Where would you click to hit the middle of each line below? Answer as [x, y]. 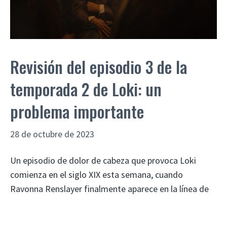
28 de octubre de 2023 [52, 134]
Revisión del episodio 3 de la [99, 67]
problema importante [77, 111]
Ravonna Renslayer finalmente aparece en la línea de [109, 189]
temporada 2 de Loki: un [86, 89]
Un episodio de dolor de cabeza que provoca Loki [103, 161]
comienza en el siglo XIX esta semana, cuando [97, 175]
